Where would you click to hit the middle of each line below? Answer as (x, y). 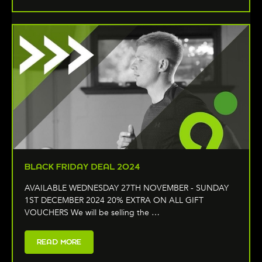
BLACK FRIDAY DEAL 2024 (82, 167)
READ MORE (59, 242)
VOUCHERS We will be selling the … (92, 213)
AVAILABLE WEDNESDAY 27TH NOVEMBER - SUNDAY (127, 188)
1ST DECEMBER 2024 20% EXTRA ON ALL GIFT (114, 201)
